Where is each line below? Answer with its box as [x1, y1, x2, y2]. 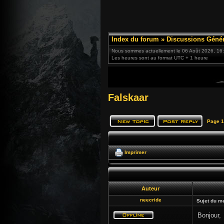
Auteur [141, 185, 159, 191]
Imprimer [124, 149, 146, 155]
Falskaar [108, 92, 148, 103]
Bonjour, [197, 211, 221, 219]
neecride [139, 197, 161, 202]
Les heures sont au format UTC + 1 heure [111, 55, 208, 60]
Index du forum [111, 35, 159, 43]
